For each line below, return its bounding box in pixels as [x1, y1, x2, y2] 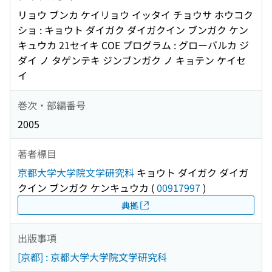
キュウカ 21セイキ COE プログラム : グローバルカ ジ [18, 38, 249, 53]
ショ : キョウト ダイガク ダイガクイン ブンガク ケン [18, 22, 248, 38]
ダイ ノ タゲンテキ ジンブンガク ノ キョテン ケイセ [18, 53, 246, 68]
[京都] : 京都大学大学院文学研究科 [18, 250, 167, 265]
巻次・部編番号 [18, 97, 86, 112]
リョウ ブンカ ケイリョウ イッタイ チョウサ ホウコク [18, 7, 253, 22]
